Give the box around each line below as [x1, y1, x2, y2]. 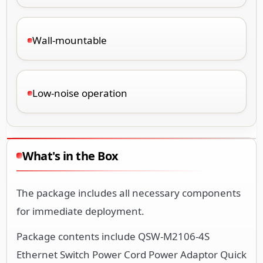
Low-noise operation [32, 86, 127, 100]
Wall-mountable [32, 33, 107, 47]
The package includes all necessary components [16, 186, 241, 200]
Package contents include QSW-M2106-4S [16, 229, 210, 243]
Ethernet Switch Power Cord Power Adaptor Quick [16, 247, 247, 261]
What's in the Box [22, 147, 119, 164]
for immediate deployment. [16, 204, 144, 218]
